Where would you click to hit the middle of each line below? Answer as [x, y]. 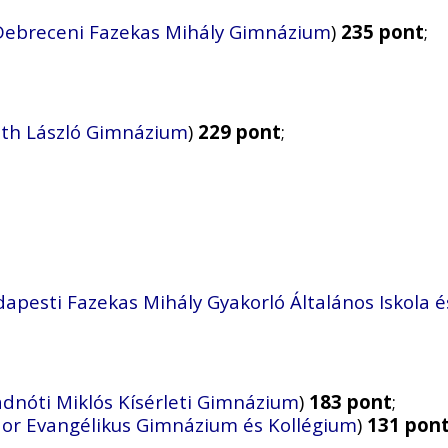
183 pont [350, 402]
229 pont [239, 132]
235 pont [382, 32]
